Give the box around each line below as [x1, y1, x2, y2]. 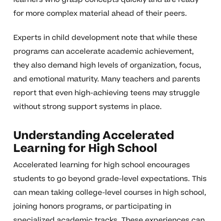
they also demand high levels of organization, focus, [13, 60, 201, 71]
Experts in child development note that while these [13, 33, 197, 43]
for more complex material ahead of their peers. [13, 8, 187, 19]
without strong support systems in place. [13, 102, 162, 112]
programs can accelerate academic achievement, [13, 46, 194, 57]
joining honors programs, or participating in [13, 201, 171, 212]
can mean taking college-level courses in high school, [13, 187, 206, 198]
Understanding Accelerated [13, 128, 174, 144]
